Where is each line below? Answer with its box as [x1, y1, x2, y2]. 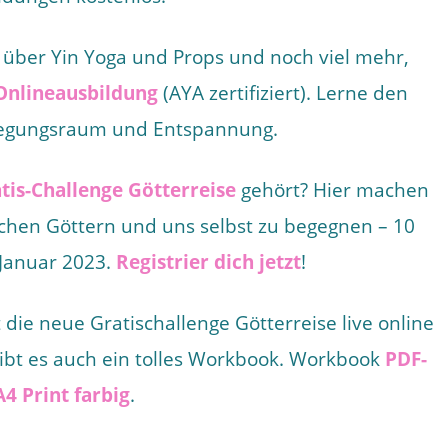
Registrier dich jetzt [116, 249, 301, 275]
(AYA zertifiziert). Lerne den [158, 80, 408, 106]
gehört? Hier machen [236, 177, 429, 203]
